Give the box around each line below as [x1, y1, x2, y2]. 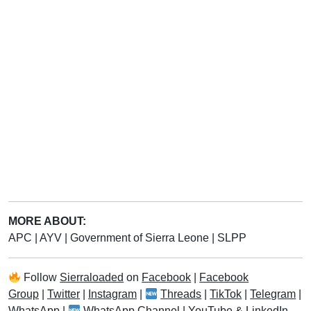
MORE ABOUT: [8, 215, 86, 227]
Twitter [47, 288, 80, 300]
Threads [160, 288, 202, 300]
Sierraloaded [60, 271, 124, 283]
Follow [21, 271, 60, 283]
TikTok [210, 288, 242, 300]
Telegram [250, 288, 296, 300]
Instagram [88, 288, 137, 300]
